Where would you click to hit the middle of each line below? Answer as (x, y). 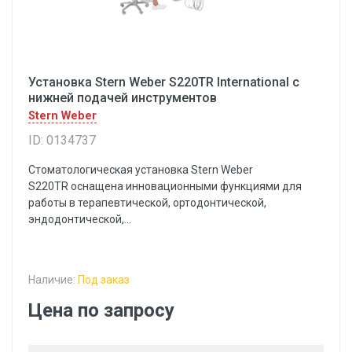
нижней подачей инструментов (123, 98)
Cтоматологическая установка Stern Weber (141, 170)
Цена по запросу (101, 310)
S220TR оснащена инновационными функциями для (165, 186)
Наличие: (53, 280)
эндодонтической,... (80, 219)
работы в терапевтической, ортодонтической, (147, 203)
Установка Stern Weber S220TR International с (164, 82)
